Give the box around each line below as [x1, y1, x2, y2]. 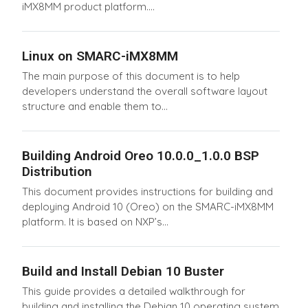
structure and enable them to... [22, 99, 168, 113]
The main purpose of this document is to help [22, 69, 240, 82]
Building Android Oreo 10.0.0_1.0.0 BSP [22, 147, 259, 164]
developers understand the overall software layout [22, 84, 267, 98]
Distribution [22, 163, 92, 179]
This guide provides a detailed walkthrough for [22, 284, 245, 298]
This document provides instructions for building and [22, 184, 273, 198]
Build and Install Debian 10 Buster [22, 263, 224, 279]
